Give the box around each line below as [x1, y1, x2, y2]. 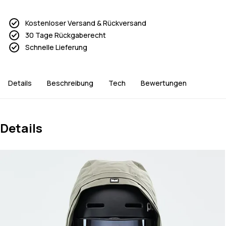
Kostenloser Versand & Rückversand [25, 18, 146, 28]
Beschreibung [47, 78, 93, 88]
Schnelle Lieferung [25, 42, 87, 52]
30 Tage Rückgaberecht [25, 30, 106, 40]
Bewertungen [141, 78, 187, 88]
